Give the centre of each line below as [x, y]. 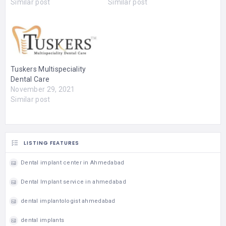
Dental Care [30, 79]
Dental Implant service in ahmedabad [73, 182]
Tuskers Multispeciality [48, 69]
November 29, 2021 [43, 89]
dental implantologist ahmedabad [68, 201]
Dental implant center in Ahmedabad [73, 163]
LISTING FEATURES [51, 143]
